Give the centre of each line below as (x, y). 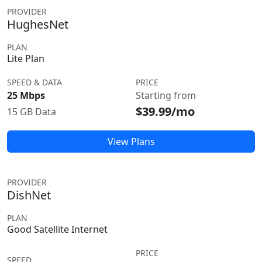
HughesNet (38, 24)
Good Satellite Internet (57, 229)
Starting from (166, 95)
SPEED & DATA (35, 82)
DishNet (29, 195)
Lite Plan (26, 58)
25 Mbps (26, 95)
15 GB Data (32, 112)
